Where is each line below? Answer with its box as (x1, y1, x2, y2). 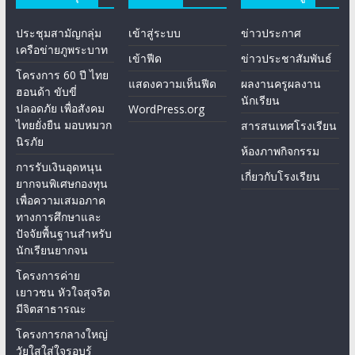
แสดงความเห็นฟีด (128, 76, 217, 92)
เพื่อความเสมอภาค (15, 193, 105, 208)
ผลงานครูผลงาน (241, 76, 322, 92)
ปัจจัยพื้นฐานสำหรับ (15, 226, 112, 242)
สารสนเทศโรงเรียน (241, 118, 338, 134)
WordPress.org (128, 101, 205, 117)
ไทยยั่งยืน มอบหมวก (15, 117, 112, 133)
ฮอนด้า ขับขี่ (15, 84, 77, 100)
